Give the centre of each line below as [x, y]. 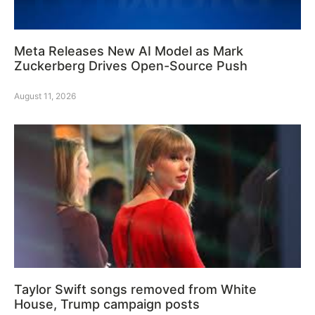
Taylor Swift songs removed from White [135, 290]
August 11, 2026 [45, 96]
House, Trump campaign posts [107, 304]
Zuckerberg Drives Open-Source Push [131, 66]
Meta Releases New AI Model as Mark [129, 51]
